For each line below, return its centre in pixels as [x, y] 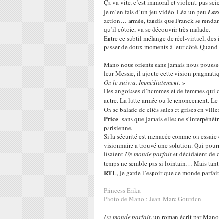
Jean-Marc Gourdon [175, 199]
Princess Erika [122, 190]
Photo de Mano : [126, 199]
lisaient [114, 154]
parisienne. [118, 128]
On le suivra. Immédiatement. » [144, 82]
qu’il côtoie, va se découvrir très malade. [157, 29]
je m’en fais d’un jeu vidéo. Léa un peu [156, 12]
